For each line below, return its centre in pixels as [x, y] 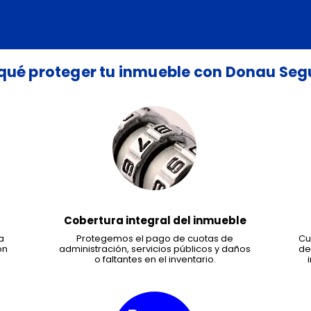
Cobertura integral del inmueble [155, 220]
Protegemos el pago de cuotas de [155, 238]
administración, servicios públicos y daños [155, 249]
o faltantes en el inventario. [155, 259]
